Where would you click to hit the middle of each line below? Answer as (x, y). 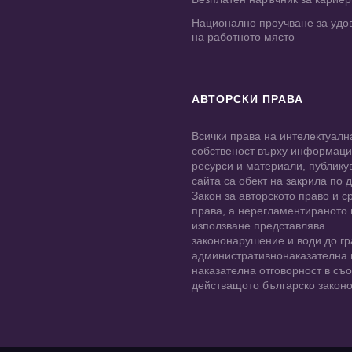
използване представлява (258, 226)
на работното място (243, 37)
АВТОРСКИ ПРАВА (247, 99)
